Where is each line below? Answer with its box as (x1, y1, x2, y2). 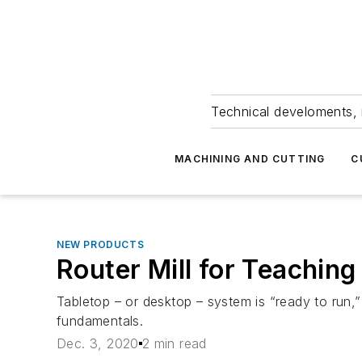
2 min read (141, 335, 207, 352)
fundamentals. (57, 313, 144, 329)
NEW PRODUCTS (57, 238, 145, 250)
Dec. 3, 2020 (57, 335, 139, 352)
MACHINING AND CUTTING (175, 153, 326, 165)
